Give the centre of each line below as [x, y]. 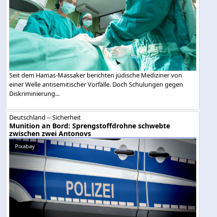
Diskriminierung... [35, 94]
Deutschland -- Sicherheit [45, 117]
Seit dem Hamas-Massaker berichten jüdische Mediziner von [96, 75]
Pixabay [25, 146]
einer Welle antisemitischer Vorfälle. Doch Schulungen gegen [96, 85]
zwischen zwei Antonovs [50, 134]
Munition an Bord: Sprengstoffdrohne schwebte [90, 126]
